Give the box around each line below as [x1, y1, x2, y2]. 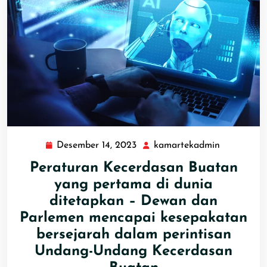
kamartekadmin [154, 141, 220, 151]
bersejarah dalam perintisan [36, 228, 231, 243]
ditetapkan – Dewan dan [49, 194, 218, 209]
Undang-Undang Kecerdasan [35, 244, 232, 259]
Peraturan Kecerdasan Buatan [29, 161, 238, 176]
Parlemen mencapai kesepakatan [20, 211, 247, 226]
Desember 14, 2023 [57, 141, 136, 151]
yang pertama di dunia [54, 178, 213, 193]
